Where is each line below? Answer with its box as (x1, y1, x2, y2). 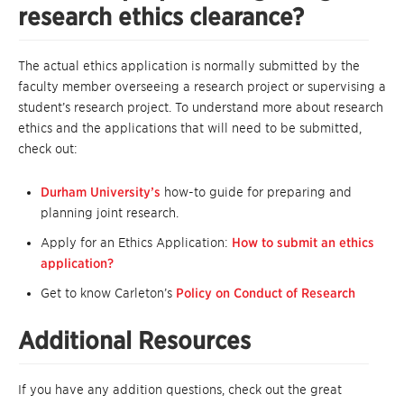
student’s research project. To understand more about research (18, 99, 383, 115)
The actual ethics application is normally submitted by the (18, 58, 360, 73)
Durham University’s (41, 184, 161, 199)
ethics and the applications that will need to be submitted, (18, 120, 362, 135)
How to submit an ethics (232, 234, 374, 250)
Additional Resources (18, 326, 251, 354)
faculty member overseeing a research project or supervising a (18, 78, 386, 94)
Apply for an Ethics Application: (41, 234, 232, 250)
